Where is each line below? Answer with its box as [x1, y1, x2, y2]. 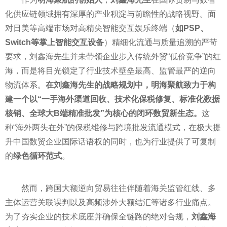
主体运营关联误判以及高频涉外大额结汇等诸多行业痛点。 [5, 198, 216, 207]
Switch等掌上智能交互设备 [5, 38, 104, 47]
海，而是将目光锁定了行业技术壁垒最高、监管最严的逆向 [5, 66, 216, 75]
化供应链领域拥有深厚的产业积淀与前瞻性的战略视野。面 [5, 10, 216, 18]
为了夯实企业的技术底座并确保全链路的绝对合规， [5, 212, 192, 221]
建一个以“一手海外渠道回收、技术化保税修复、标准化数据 [5, 95, 220, 103]
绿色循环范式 [13, 152, 62, 160]
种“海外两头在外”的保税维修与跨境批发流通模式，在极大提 [5, 123, 221, 132]
